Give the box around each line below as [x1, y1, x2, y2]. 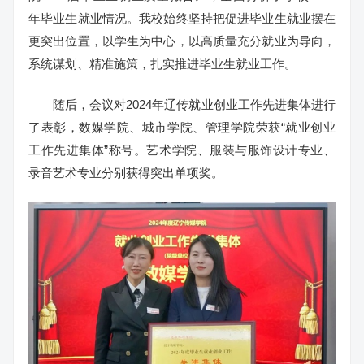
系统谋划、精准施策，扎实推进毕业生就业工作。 [28, 57, 297, 71]
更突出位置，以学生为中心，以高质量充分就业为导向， [28, 34, 336, 48]
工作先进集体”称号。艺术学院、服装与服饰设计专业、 [28, 143, 336, 157]
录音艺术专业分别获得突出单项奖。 [28, 166, 223, 180]
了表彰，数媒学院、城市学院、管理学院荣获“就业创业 [28, 120, 336, 134]
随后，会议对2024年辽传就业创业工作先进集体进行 [53, 97, 336, 111]
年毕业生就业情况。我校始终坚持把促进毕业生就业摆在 [28, 11, 336, 25]
